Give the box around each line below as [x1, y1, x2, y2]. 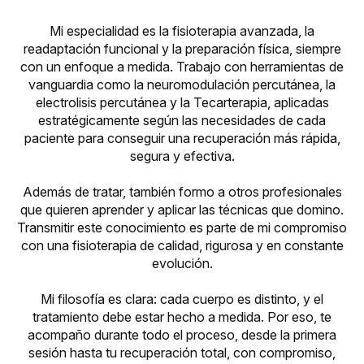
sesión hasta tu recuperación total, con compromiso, [28, 344, 336, 362]
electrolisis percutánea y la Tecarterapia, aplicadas [35, 94, 329, 111]
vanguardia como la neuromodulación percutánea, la [28, 76, 336, 93]
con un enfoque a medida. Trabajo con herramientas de [20, 58, 344, 76]
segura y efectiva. [129, 148, 235, 165]
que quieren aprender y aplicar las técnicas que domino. [20, 201, 344, 219]
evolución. [151, 255, 213, 272]
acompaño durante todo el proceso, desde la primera [28, 327, 336, 344]
